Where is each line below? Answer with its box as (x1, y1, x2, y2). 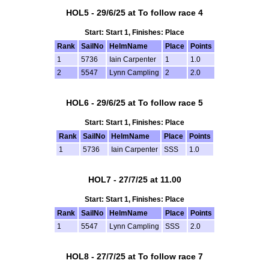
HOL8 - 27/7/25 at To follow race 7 (66, 251, 203, 261)
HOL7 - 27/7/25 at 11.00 (88, 174, 181, 184)
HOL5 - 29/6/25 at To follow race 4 (66, 8, 203, 18)
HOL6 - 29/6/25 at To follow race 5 (66, 97, 203, 107)
